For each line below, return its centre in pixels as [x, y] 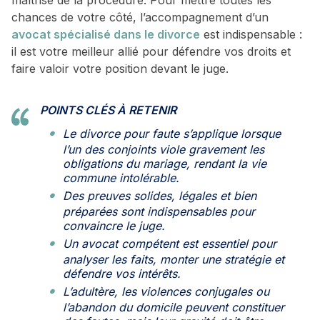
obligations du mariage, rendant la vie [165, 164]
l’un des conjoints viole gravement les [164, 150]
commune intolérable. [121, 178]
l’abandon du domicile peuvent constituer [174, 307]
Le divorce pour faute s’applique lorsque [172, 134]
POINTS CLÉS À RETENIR [108, 110]
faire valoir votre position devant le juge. [120, 69]
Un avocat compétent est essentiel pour [170, 244]
